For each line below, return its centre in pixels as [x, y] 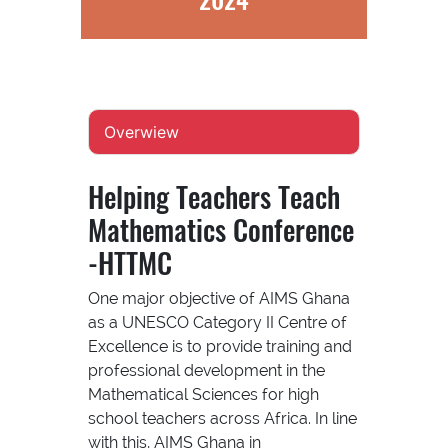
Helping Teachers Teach [213, 196]
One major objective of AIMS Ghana [218, 298]
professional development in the [206, 370]
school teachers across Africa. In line [222, 418]
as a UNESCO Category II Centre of [217, 322]
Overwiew [141, 131]
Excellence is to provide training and [219, 346]
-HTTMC [129, 262]
